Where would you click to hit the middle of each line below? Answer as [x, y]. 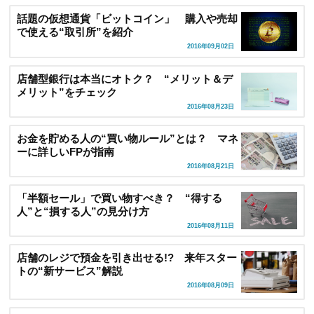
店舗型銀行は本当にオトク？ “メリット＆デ [125, 78]
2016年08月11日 [210, 226]
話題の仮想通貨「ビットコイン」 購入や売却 [127, 18]
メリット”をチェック [67, 92]
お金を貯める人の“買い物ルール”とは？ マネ [128, 138]
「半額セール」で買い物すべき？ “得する [120, 198]
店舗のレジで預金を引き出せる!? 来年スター [127, 257]
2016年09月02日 [210, 47]
